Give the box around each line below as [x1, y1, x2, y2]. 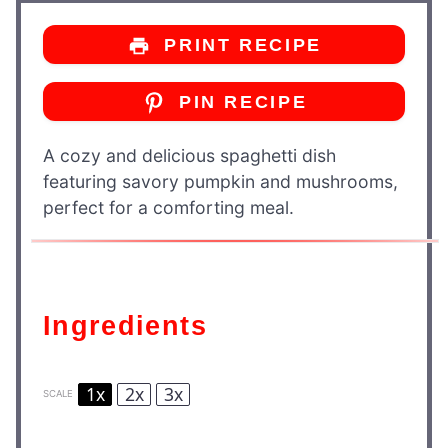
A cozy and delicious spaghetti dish [43, 145, 336, 167]
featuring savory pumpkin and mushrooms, [43, 171, 398, 193]
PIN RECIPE [171, 91, 308, 112]
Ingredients [52, 309, 207, 341]
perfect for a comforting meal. [43, 197, 294, 219]
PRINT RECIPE [156, 35, 322, 56]
